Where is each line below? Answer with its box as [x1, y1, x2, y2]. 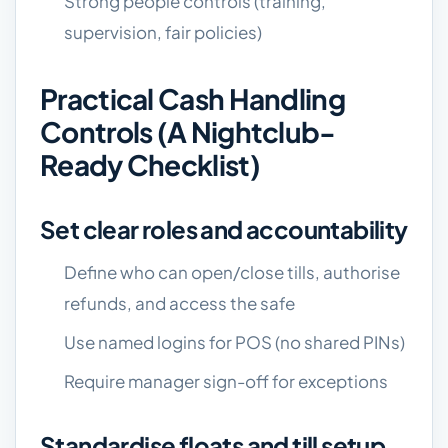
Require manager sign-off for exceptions [64, 370, 388, 392]
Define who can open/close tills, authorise [64, 261, 400, 283]
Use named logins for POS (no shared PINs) [64, 331, 405, 353]
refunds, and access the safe [64, 292, 295, 314]
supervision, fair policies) [64, 21, 262, 43]
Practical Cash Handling [40, 81, 345, 116]
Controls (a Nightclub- [40, 114, 336, 149]
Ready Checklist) [40, 147, 260, 182]
